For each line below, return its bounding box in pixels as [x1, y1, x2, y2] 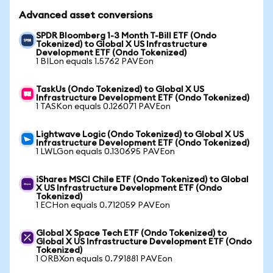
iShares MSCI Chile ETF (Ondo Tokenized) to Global [36, 175, 249, 184]
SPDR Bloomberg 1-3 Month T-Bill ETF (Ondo [36, 32, 216, 40]
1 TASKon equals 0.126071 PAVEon [36, 102, 171, 111]
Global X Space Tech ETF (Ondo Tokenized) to [36, 229, 227, 238]
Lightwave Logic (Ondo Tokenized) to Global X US [36, 130, 244, 139]
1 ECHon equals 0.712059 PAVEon [36, 201, 170, 210]
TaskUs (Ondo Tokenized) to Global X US [36, 85, 204, 94]
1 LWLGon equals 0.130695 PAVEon [36, 147, 175, 156]
